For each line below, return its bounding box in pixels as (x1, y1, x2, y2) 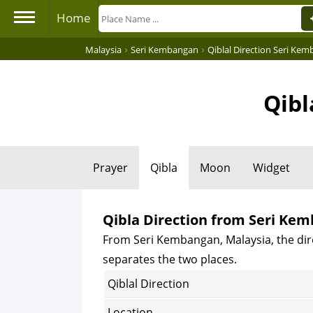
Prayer (93, 160, 128, 175)
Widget (253, 160, 290, 175)
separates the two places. (103, 252, 237, 267)
